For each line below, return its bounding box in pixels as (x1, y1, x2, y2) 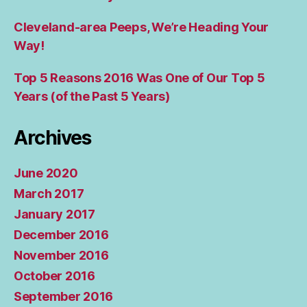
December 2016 (14, 228, 109, 243)
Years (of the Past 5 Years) (14, 89, 170, 104)
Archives (14, 126, 91, 150)
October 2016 (14, 269, 95, 284)
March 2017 (14, 186, 84, 201)
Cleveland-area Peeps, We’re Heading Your (14, 20, 269, 35)
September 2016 (14, 289, 114, 304)
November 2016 (14, 248, 109, 263)
